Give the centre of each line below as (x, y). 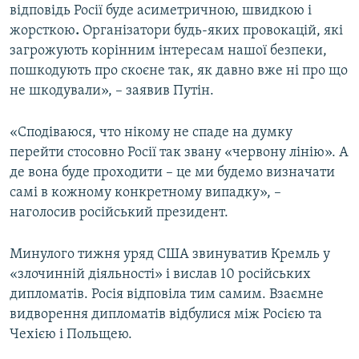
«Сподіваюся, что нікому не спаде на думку (151, 132)
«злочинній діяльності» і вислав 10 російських (160, 274)
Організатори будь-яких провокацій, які (211, 30)
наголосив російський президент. (119, 212)
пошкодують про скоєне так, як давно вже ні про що (179, 71)
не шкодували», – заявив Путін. (112, 91)
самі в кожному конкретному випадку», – (145, 192)
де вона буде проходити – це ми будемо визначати (172, 172)
